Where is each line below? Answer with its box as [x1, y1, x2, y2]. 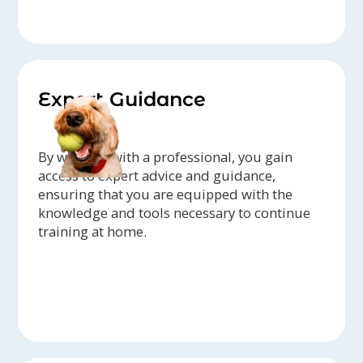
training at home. [38, 222, 147, 241]
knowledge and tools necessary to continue [38, 203, 311, 223]
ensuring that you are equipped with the [38, 185, 293, 204]
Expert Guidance [38, 88, 207, 112]
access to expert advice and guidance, [38, 166, 276, 186]
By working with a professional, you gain [38, 147, 293, 167]
